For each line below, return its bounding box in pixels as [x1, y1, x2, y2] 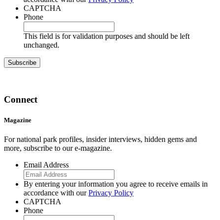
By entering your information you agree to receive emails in [24, 179, 208, 188]
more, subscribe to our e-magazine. [4, 143, 112, 152]
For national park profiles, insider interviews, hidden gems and [4, 135, 197, 143]
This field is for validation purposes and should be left [24, 31, 190, 40]
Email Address [24, 160, 69, 169]
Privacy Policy [88, 188, 134, 197]
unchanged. [24, 40, 59, 49]
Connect [4, 94, 37, 105]
